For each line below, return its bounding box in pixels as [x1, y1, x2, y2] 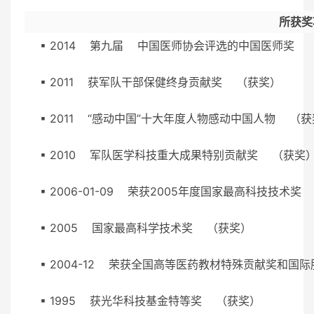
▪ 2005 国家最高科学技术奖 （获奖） [40, 220, 266, 235]
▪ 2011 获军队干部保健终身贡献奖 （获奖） [40, 74, 295, 89]
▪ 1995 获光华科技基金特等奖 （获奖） [40, 293, 275, 308]
